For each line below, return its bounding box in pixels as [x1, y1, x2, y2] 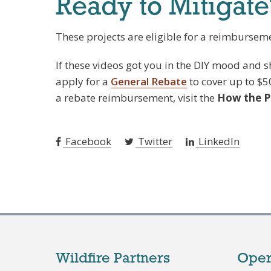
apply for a [56, 74, 111, 88]
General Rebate [111, 74, 187, 88]
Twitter [135, 134, 172, 148]
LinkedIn [196, 134, 240, 148]
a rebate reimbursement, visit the [56, 91, 217, 105]
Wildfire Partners [56, 252, 170, 266]
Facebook [63, 134, 111, 148]
